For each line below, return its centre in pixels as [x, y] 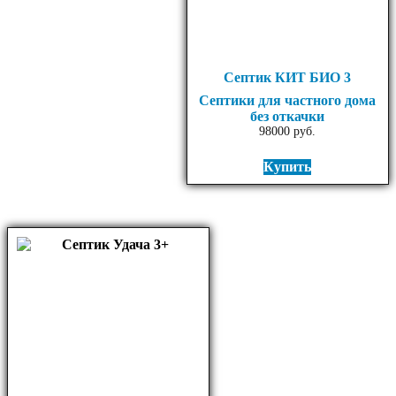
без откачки [288, 117]
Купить [288, 167]
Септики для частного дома [288, 101]
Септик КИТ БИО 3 [288, 78]
